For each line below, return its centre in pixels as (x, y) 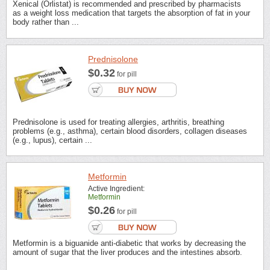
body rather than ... (46, 22)
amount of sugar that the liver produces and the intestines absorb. (127, 252)
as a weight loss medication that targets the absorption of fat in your (131, 13)
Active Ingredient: (116, 188)
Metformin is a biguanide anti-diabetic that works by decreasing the (129, 243)
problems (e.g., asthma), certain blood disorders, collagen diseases (130, 131)
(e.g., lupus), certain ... (52, 140)
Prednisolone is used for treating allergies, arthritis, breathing (118, 122)
